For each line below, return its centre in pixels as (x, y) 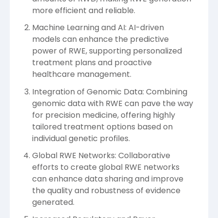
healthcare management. (82, 74)
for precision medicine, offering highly (104, 115)
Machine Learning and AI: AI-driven (98, 28)
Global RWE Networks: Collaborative (101, 155)
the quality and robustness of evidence (106, 190)
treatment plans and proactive (92, 63)
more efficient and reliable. (84, 11)
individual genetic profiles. (81, 138)
